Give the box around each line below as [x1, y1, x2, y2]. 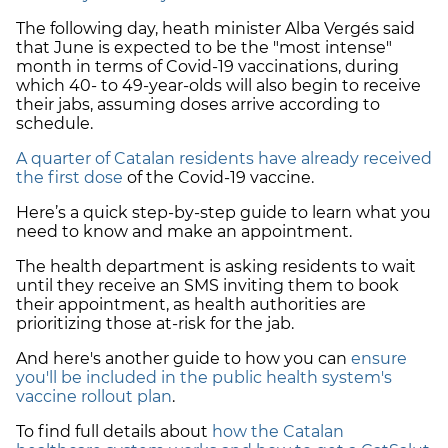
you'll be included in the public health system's [16, 367, 392, 387]
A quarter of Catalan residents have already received [16, 148, 432, 168]
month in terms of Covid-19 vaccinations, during [16, 56, 399, 76]
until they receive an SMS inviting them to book [16, 275, 399, 295]
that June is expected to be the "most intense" [16, 37, 392, 57]
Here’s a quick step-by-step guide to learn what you [16, 202, 431, 222]
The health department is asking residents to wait [16, 256, 416, 276]
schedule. [16, 113, 93, 133]
